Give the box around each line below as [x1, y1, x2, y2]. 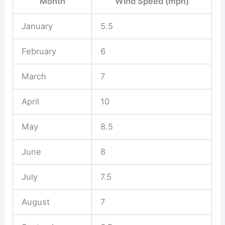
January [21, 21, 53, 31]
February [21, 46, 56, 56]
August [21, 196, 50, 207]
